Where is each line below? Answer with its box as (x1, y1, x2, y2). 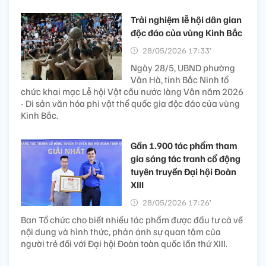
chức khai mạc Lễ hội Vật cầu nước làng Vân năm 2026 (21, 85, 243, 97)
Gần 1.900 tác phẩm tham (131, 139, 237, 151)
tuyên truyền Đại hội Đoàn (131, 165, 236, 178)
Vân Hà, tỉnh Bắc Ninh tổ (131, 73, 229, 85)
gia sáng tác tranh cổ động (131, 152, 240, 164)
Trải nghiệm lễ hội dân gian (131, 13, 242, 26)
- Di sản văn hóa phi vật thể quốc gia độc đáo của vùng (21, 97, 240, 109)
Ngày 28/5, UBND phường (131, 61, 235, 74)
